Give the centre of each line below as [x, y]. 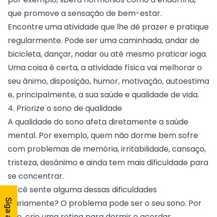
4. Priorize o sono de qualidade [65, 108]
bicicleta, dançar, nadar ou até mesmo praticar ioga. [108, 54]
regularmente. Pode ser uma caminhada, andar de [104, 40]
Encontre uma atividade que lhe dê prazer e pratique [108, 27]
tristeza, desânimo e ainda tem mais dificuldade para [108, 162]
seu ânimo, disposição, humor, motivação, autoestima [108, 81]
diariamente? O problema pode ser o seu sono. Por [105, 203]
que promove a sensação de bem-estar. [86, 13]
